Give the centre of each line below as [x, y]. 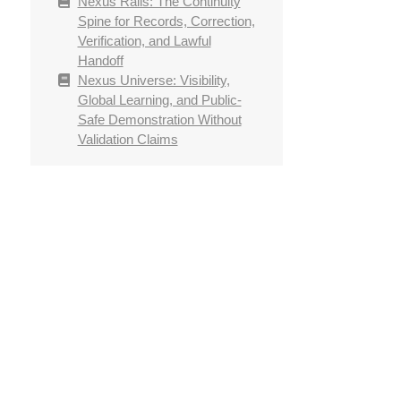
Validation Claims [128, 140]
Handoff [100, 61]
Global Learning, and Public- [159, 100]
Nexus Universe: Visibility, [154, 81]
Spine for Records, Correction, [166, 21]
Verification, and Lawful [144, 41]
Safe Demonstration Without [159, 120]
